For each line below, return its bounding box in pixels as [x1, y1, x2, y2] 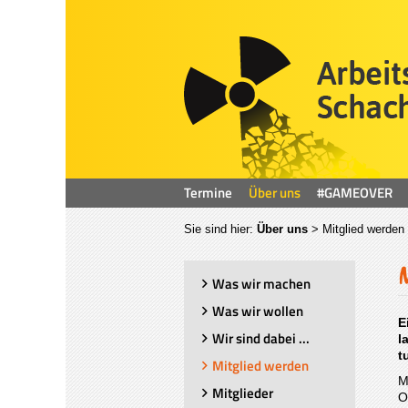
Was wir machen [212, 273, 311, 294]
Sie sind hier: [184, 222, 257, 236]
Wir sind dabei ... [212, 328, 310, 349]
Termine [184, 182, 232, 203]
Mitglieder [212, 382, 273, 403]
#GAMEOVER [317, 182, 393, 203]
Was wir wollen [212, 301, 303, 321]
